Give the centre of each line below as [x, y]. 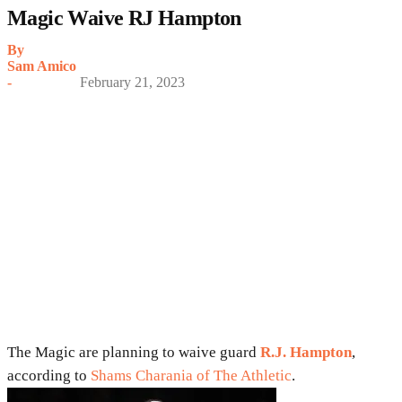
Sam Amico [42, 66]
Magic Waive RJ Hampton [124, 17]
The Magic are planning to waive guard [134, 353]
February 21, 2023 [132, 82]
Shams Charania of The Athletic [191, 376]
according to [49, 376]
